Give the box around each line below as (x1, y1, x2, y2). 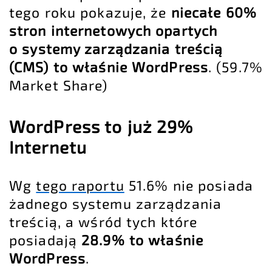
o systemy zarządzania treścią (9, 39, 223, 57)
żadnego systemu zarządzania (9, 195, 222, 212)
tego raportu (36, 177, 124, 194)
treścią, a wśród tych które (9, 213, 198, 231)
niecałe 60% (171, 3, 257, 21)
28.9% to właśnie (81, 231, 203, 249)
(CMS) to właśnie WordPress (9, 58, 208, 75)
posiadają (9, 231, 82, 249)
